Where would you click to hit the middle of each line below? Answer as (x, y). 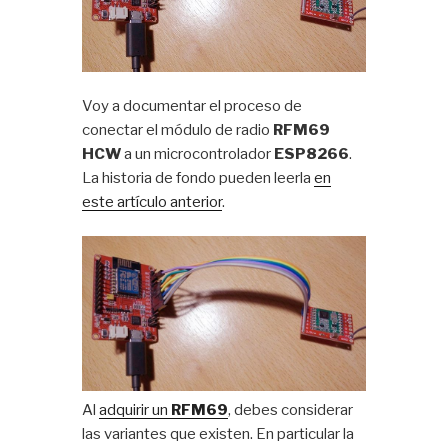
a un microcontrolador (198, 153)
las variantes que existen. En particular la (218, 434)
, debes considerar (291, 410)
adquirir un (135, 410)
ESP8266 (312, 153)
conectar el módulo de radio (178, 129)
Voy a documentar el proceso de (192, 105)
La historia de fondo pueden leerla (198, 177)
